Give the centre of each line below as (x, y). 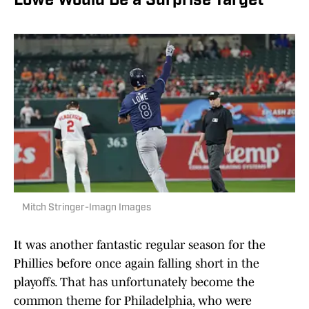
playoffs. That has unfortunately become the (134, 282)
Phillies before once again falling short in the (137, 264)
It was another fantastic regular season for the (140, 245)
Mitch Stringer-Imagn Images (87, 208)
